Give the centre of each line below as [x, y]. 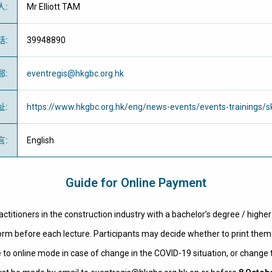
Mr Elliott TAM [53, 7]
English [40, 140]
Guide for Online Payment [136, 183]
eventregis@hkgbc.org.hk [75, 73]
